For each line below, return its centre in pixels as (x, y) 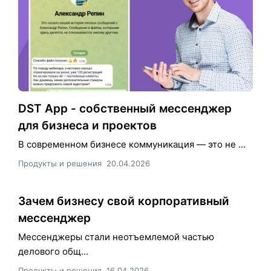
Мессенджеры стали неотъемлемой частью (116, 237)
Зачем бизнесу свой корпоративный (124, 201)
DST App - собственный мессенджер (125, 108)
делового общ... (53, 251)
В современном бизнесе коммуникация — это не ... (132, 144)
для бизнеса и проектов (87, 125)
